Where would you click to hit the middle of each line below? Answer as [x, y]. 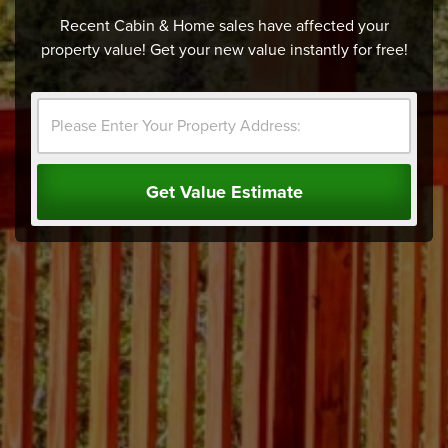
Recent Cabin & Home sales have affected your [224, 25]
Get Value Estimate [224, 191]
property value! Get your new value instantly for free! [224, 49]
